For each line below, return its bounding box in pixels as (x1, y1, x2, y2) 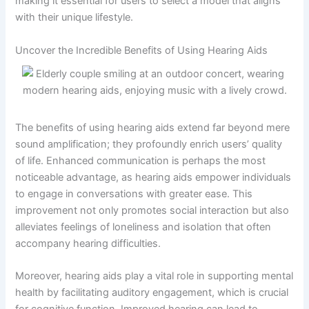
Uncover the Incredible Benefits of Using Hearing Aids (15, 43, 268, 57)
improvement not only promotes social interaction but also (15, 203, 290, 217)
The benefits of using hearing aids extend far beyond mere (15, 121, 290, 134)
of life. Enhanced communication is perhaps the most (15, 154, 266, 167)
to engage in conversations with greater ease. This (15, 187, 253, 200)
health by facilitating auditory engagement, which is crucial (15, 286, 289, 299)
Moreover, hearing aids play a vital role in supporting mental (15, 269, 294, 282)
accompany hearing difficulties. (15, 237, 161, 250)
